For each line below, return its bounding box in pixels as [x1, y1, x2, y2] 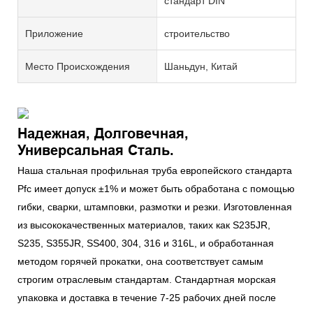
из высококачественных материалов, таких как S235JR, [17, 219, 270, 231]
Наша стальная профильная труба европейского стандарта [17, 165, 292, 177]
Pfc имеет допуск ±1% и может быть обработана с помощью [17, 183, 295, 195]
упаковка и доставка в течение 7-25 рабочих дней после [17, 292, 276, 304]
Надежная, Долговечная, [17, 125, 189, 141]
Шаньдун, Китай [163, 60, 238, 72]
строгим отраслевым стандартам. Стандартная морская [17, 274, 276, 286]
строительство [163, 27, 230, 39]
